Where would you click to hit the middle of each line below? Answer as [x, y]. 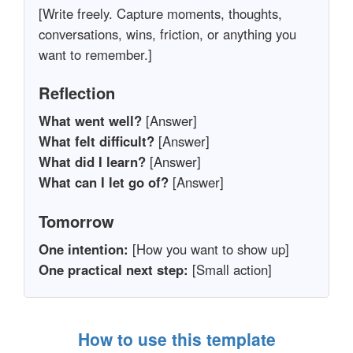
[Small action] [230, 269]
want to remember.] [95, 55]
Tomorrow [76, 221]
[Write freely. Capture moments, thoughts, [160, 14]
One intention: [83, 249]
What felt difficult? [96, 141]
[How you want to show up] [208, 249]
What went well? [90, 121]
